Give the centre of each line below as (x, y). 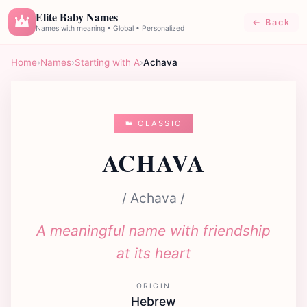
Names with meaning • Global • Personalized (110, 28)
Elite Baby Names (77, 16)
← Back (271, 22)
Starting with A (107, 62)
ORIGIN (153, 286)
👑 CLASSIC (153, 123)
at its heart (153, 254)
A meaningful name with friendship (153, 231)
